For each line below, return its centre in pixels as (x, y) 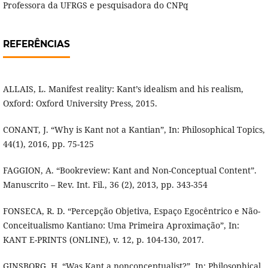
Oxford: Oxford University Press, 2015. (80, 103)
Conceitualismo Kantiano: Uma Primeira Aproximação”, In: (121, 226)
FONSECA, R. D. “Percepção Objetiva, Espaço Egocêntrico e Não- (131, 211)
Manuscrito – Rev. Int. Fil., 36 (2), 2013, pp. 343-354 (105, 185)
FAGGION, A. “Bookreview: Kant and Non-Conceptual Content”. (130, 170)
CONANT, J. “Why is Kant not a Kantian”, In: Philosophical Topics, (134, 130)
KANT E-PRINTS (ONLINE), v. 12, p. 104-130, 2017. (103, 240)
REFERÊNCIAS (36, 44)
